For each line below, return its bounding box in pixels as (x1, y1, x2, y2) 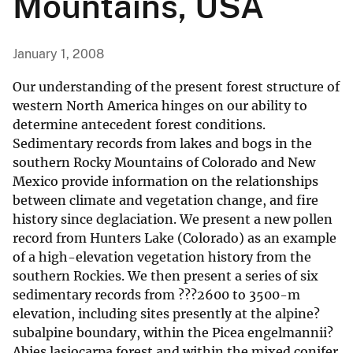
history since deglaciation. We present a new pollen (13, 211, 333, 228)
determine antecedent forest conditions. (13, 117, 266, 133)
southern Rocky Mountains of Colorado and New (13, 154, 315, 171)
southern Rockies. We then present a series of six (13, 268, 318, 284)
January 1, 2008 (13, 46, 104, 62)
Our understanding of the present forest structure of (13, 79, 340, 95)
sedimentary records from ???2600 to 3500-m (13, 287, 300, 303)
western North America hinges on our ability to (13, 98, 307, 114)
